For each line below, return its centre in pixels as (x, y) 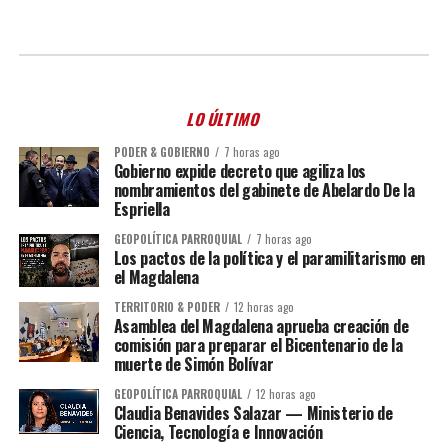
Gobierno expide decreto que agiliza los (240, 171)
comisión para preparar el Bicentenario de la (258, 345)
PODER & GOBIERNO (161, 152)
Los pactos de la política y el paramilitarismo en (269, 258)
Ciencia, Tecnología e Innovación (218, 432)
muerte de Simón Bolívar (193, 364)
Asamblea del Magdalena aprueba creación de (261, 326)
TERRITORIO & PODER (166, 307)
